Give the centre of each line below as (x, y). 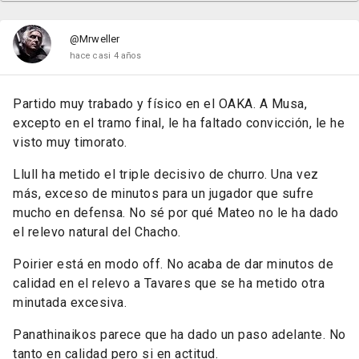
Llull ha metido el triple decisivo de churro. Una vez (166, 174)
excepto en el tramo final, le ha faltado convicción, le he (179, 123)
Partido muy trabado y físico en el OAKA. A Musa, (160, 104)
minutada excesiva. (70, 303)
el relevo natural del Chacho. (97, 232)
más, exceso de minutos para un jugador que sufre (163, 194)
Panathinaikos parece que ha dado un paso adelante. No (179, 335)
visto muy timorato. (70, 142)
